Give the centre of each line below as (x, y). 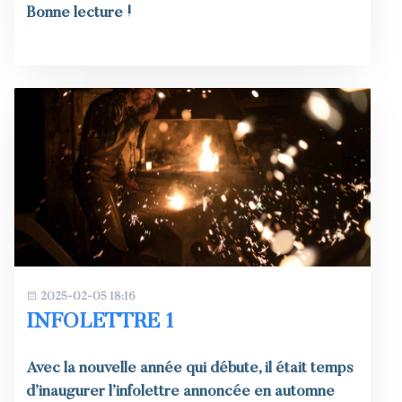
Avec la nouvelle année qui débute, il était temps (189, 368)
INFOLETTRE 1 (100, 322)
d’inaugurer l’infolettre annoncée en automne (180, 392)
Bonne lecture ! (78, 14)
